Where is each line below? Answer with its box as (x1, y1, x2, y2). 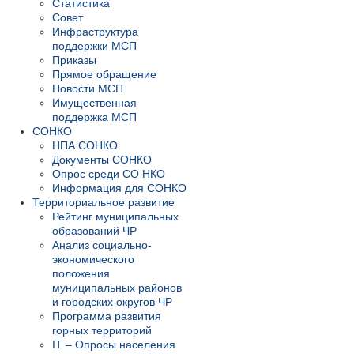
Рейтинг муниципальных (52, 210, 179, 224)
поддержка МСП (52, 111, 137, 124)
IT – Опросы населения (52, 338, 175, 352)
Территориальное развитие (32, 196, 175, 209)
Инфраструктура (52, 25, 138, 39)
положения (52, 267, 110, 281)
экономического (52, 253, 134, 266)
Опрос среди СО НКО (52, 168, 165, 181)
